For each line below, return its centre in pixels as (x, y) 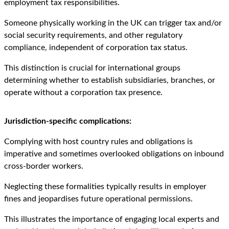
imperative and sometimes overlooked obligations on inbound (114, 154)
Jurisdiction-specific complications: (68, 121)
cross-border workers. (44, 166)
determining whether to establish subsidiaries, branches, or (110, 81)
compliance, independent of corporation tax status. (96, 48)
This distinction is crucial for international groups (92, 68)
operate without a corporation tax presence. (83, 93)
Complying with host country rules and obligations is (98, 142)
